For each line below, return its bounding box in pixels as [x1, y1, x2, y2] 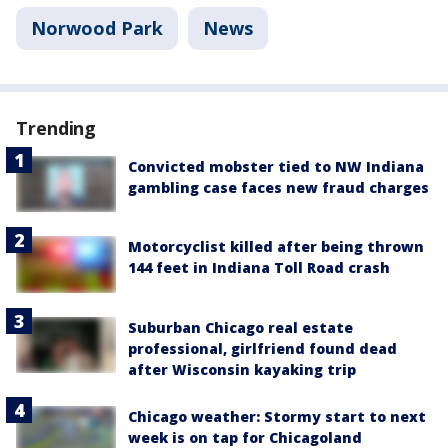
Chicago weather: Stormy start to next [128, 406, 426, 426]
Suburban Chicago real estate [128, 317, 353, 337]
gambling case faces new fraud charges [128, 178, 429, 197]
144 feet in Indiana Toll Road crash [128, 258, 390, 278]
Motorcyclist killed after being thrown [128, 237, 424, 257]
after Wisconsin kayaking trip [128, 359, 356, 379]
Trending [16, 116, 97, 140]
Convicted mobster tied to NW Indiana [128, 157, 424, 176]
